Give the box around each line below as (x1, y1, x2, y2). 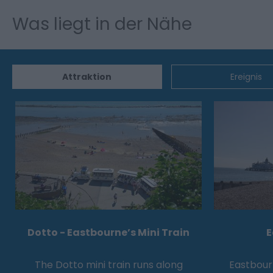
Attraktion (62, 70, 112, 83)
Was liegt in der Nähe (12, 12, 192, 36)
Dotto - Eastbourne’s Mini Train (27, 225, 190, 240)
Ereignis (230, 70, 262, 83)
